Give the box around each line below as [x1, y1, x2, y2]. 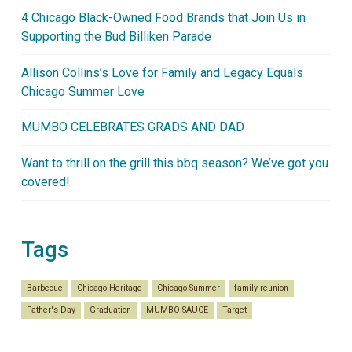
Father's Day [27, 304, 76, 315]
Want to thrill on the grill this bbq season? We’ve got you [20, 156, 328, 171]
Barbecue [27, 282, 64, 293]
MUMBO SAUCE [145, 304, 208, 315]
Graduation [90, 304, 132, 315]
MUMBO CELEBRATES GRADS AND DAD [20, 119, 244, 135]
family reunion [234, 282, 289, 293]
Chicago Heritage [77, 282, 143, 293]
